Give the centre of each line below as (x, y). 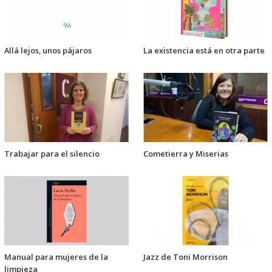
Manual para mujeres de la (56, 257)
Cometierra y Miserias (186, 153)
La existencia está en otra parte (204, 50)
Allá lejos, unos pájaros (48, 50)
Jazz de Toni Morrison (185, 257)
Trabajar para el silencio (52, 153)
